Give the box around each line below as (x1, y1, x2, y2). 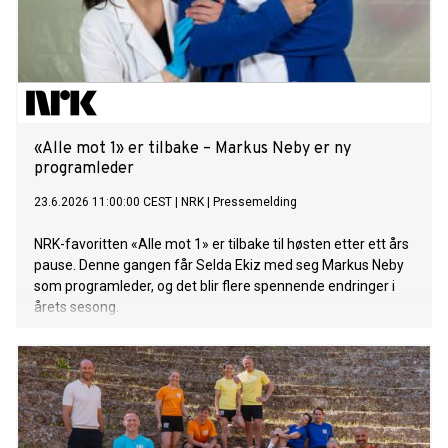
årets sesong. (34, 299, 119, 316)
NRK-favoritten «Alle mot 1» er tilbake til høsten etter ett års (34, 236, 409, 253)
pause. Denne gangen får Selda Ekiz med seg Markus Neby (34, 257, 404, 274)
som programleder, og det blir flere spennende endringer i (34, 278, 395, 295)
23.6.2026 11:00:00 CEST (34, 195, 172, 210)
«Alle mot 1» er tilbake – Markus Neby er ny (34, 139, 351, 160)
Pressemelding (213, 195, 297, 210)
